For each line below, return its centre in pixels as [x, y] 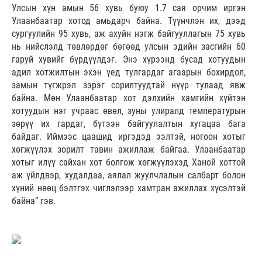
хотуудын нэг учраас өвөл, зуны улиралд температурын [129, 111]
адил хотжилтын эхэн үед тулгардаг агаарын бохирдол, [129, 73]
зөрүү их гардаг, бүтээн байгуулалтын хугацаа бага [129, 124]
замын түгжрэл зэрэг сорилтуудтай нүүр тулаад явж [129, 85]
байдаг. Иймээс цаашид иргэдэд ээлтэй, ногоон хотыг [129, 137]
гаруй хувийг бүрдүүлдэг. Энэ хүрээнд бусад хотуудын [129, 60]
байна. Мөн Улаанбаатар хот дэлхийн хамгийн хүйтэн [129, 98]
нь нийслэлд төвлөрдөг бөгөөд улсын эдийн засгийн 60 [129, 47]
